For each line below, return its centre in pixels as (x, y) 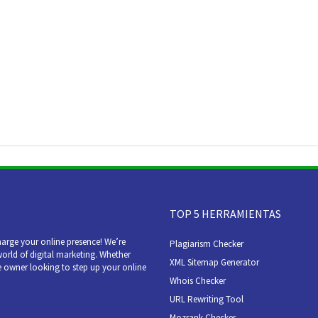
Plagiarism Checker (207, 244)
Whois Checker (198, 281)
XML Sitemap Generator (214, 262)
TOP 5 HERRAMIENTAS (225, 214)
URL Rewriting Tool (207, 299)
